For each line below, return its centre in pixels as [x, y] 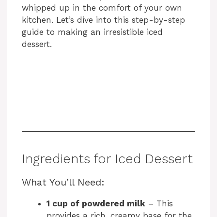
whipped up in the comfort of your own [102, 8]
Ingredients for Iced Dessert [107, 159]
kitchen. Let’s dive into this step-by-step [103, 20]
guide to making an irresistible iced [92, 32]
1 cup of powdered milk [96, 203]
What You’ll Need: [63, 182]
